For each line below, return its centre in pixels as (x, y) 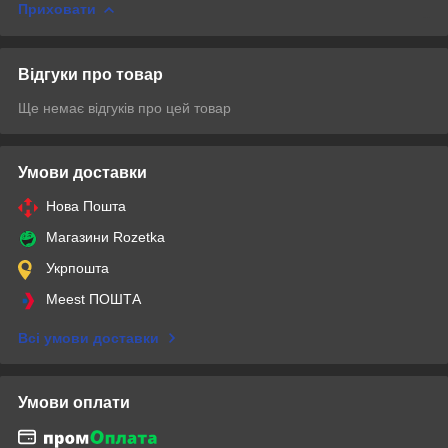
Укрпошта (77, 267)
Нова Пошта (86, 205)
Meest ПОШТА (93, 298)
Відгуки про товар (90, 74)
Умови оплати (74, 402)
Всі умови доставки (88, 337)
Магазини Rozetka (105, 236)
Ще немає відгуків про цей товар (124, 107)
